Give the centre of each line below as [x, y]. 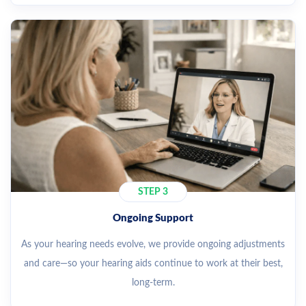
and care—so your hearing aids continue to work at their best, [153, 263]
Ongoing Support [153, 218]
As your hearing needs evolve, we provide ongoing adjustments [153, 244]
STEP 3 [153, 192]
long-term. [153, 282]
